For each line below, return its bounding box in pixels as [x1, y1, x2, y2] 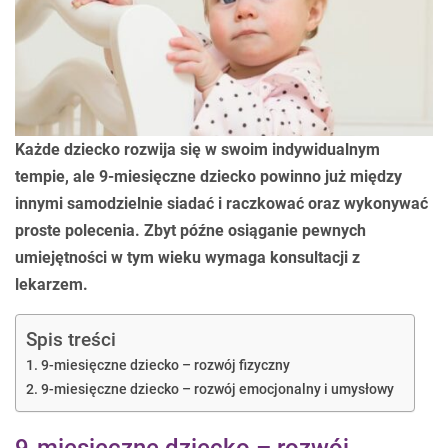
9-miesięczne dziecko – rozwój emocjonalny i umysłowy [40, 381, 394, 398]
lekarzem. [15, 275, 88, 294]
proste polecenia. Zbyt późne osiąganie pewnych [15, 221, 366, 240]
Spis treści [26, 328, 116, 352]
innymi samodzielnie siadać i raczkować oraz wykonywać [15, 194, 428, 213]
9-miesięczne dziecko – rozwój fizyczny [40, 357, 290, 374]
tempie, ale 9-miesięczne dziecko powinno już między [15, 167, 402, 186]
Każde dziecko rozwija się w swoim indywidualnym [15, 140, 380, 159]
